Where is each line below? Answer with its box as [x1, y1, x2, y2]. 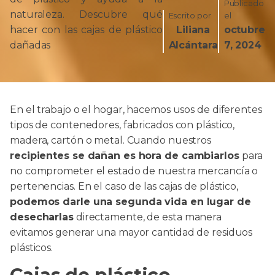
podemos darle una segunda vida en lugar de [10, 196, 251, 207]
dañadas [10, 39, 51, 51]
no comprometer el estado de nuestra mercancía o [10, 165, 258, 177]
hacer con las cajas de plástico [10, 24, 163, 36]
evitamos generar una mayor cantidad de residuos [10, 227, 253, 238]
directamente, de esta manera [73, 211, 222, 223]
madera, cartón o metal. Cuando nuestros [10, 134, 212, 146]
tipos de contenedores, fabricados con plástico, [10, 119, 235, 131]
